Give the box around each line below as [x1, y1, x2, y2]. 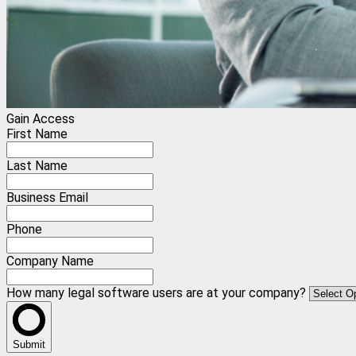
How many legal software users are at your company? [6, 285, 309, 301]
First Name [6, 126, 68, 142]
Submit [13, 339, 45, 351]
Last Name [6, 158, 68, 174]
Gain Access [6, 111, 75, 127]
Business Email [6, 190, 88, 206]
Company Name [6, 253, 94, 269]
